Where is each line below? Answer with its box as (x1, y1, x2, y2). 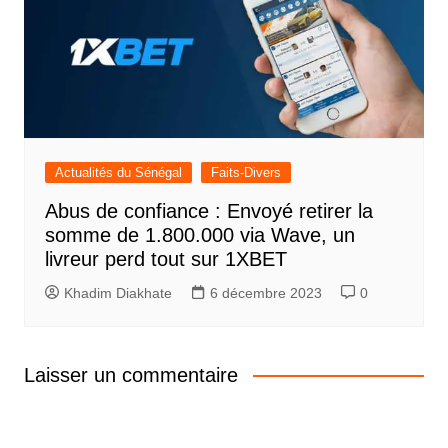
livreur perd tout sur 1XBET (44, 248, 287, 271)
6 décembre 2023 (209, 285, 322, 302)
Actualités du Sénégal (54, 165, 182, 181)
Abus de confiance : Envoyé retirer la (44, 200, 373, 223)
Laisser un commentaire (23, 364, 238, 387)
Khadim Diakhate (63, 285, 172, 302)
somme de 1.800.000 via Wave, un (44, 224, 355, 247)
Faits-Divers (210, 165, 281, 181)
